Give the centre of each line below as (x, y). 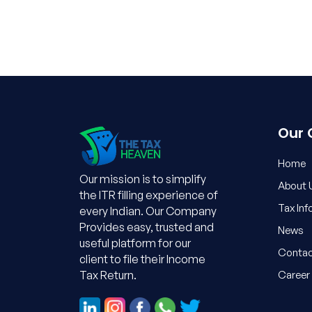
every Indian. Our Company (148, 211)
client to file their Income (142, 259)
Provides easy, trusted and (147, 227)
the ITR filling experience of (149, 195)
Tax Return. (108, 275)
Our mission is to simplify (143, 179)
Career (294, 274)
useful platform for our (135, 243)
